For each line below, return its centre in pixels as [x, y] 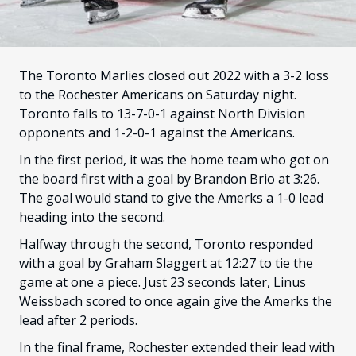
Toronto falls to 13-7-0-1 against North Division [162, 114]
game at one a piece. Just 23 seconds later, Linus [163, 282]
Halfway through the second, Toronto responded [166, 244]
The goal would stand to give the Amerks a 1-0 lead [171, 198]
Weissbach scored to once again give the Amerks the [176, 302]
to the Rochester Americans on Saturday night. [158, 95]
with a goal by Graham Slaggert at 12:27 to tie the [166, 263]
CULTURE [40, 20]
